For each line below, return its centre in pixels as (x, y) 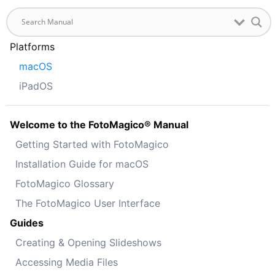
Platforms (32, 46)
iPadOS (36, 86)
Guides (27, 223)
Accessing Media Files (67, 262)
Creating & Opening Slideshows (88, 242)
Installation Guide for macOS (82, 164)
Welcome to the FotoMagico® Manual (99, 124)
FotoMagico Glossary (65, 183)
